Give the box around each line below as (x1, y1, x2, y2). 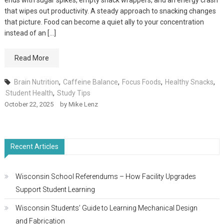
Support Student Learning (15, 185, 95, 193)
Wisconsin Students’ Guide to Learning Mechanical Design (15, 204, 197, 212)
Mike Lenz (68, 100, 98, 108)
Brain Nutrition (13, 78, 59, 86)
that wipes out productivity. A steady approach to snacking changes (4, 7, 216, 15)
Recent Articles (10, 142, 58, 150)
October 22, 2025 (4, 100, 53, 108)
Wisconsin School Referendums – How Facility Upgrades (15, 172, 196, 180)
